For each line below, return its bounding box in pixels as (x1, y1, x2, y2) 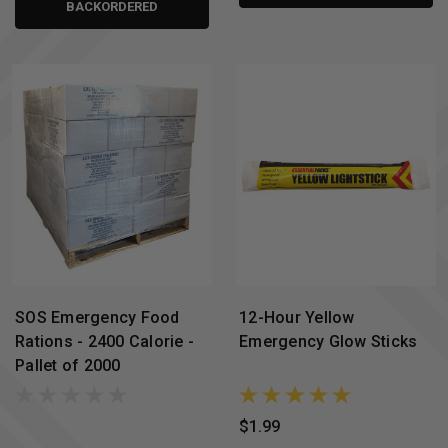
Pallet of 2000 (15, 355, 121, 375)
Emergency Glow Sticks (239, 331, 418, 351)
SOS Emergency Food (15, 307, 180, 327)
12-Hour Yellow (239, 307, 355, 327)
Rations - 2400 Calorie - (15, 331, 194, 351)
